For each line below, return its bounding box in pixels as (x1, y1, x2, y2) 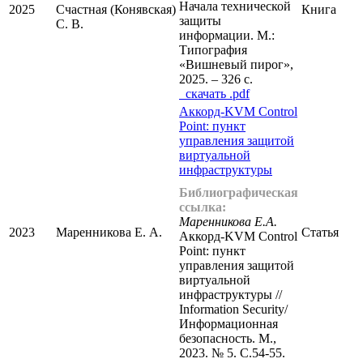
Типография (179, 43, 247, 58)
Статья (301, 225, 339, 240)
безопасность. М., (179, 331, 276, 346)
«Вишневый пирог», (179, 58, 293, 72)
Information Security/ (179, 302, 288, 317)
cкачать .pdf (182, 87, 250, 101)
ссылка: (179, 200, 226, 215)
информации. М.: (179, 28, 275, 43)
